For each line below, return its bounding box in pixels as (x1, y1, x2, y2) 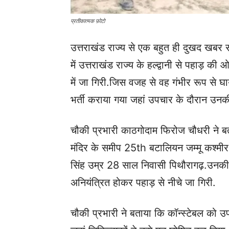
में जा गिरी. (71, 76, 109, 88)
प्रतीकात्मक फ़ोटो (71, 17, 105, 25)
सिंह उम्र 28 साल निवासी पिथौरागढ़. (71, 159, 207, 171)
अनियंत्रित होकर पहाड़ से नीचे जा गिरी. (71, 176, 216, 189)
